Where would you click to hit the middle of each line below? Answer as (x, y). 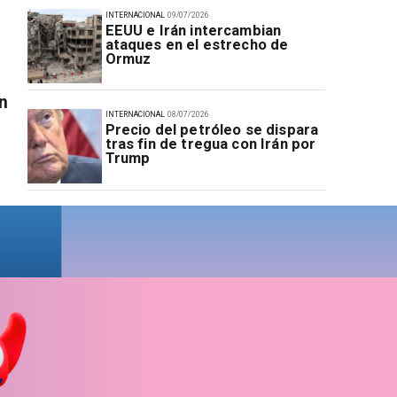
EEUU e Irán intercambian (193, 30)
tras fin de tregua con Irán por (210, 144)
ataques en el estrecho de (197, 44)
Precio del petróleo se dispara (212, 130)
